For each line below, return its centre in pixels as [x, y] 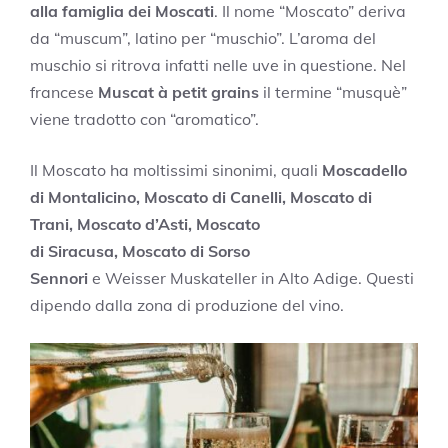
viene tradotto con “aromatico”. [144, 119]
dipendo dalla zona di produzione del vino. [187, 305]
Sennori [59, 278]
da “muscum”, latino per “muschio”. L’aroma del [203, 38]
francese [64, 92]
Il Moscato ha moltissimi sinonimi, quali [176, 170]
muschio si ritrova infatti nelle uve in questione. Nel [218, 65]
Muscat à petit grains [180, 92]
